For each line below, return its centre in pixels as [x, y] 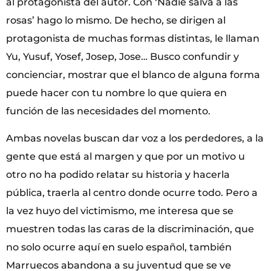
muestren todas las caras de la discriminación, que [130, 229]
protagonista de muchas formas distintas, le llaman [133, 39]
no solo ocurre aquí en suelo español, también [119, 247]
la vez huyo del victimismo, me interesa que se [120, 211]
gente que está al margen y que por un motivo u [126, 156]
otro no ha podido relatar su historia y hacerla [118, 174]
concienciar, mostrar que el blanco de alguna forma [133, 75]
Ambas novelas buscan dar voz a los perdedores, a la [135, 138]
